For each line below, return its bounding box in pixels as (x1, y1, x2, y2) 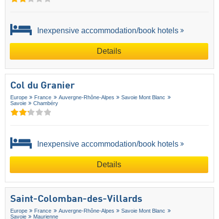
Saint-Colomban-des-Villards (10, 195, 142, 205)
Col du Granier (10, 81, 75, 91)
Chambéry (33, 100, 59, 107)
